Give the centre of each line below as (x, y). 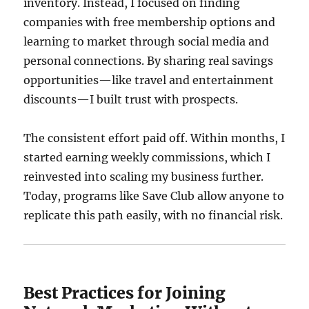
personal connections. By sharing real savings (149, 61)
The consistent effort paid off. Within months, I (154, 138)
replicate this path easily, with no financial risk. (153, 215)
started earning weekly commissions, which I (147, 157)
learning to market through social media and (147, 41)
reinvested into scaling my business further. (144, 177)
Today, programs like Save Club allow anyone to (154, 196)
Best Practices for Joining (125, 293)
